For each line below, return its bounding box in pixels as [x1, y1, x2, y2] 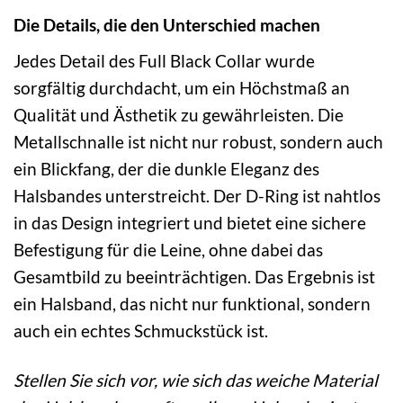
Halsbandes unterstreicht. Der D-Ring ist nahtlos [13, 184, 381, 206]
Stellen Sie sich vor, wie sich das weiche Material [13, 369, 378, 390]
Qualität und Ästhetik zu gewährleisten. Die [13, 103, 344, 125]
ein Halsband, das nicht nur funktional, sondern [13, 292, 371, 314]
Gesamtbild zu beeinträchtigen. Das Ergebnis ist [13, 265, 375, 287]
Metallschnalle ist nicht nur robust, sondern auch [13, 130, 383, 152]
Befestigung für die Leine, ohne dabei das [13, 238, 323, 260]
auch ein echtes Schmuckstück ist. [13, 319, 268, 341]
